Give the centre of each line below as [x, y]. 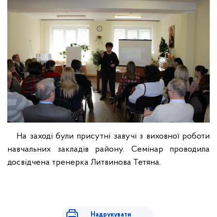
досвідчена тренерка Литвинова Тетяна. [84, 162]
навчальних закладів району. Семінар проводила [108, 149]
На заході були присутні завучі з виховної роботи [108, 136]
